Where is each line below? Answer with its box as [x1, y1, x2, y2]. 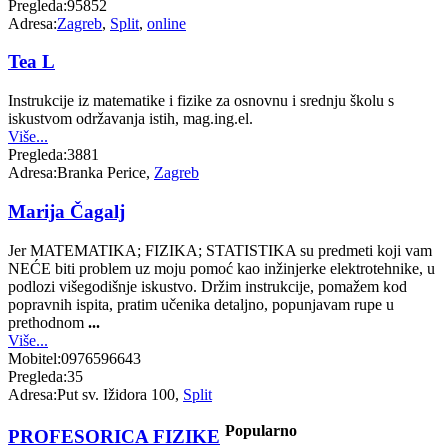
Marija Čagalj [8, 200, 125, 222]
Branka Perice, [57, 164, 154, 182]
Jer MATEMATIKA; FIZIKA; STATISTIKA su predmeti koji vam [8, 241, 432, 259]
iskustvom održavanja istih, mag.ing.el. [8, 110, 253, 128]
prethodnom [8, 313, 88, 331]
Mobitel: [8, 349, 61, 367]
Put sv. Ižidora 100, [57, 385, 183, 403]
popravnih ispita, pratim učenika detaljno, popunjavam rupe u [8, 295, 394, 313]
